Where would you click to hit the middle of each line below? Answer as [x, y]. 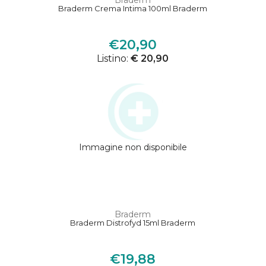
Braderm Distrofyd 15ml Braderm [133, 223]
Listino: [114, 59]
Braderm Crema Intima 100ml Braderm [133, 9]
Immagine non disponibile [133, 148]
